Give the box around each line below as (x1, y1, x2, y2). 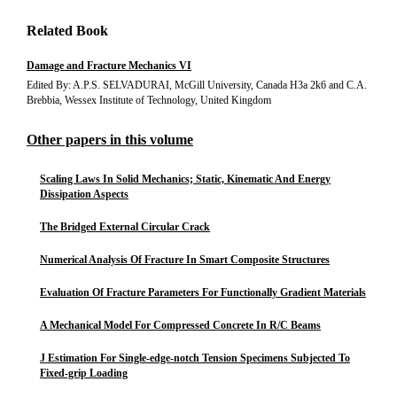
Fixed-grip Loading (40, 367, 128, 379)
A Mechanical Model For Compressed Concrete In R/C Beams (40, 319, 321, 331)
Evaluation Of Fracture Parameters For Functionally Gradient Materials (40, 286, 366, 299)
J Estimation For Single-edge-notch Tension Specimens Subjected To (40, 352, 350, 364)
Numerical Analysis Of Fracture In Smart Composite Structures (40, 253, 330, 266)
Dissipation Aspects (40, 188, 128, 200)
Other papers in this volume (27, 132, 193, 147)
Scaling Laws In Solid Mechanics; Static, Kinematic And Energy (40, 173, 331, 185)
